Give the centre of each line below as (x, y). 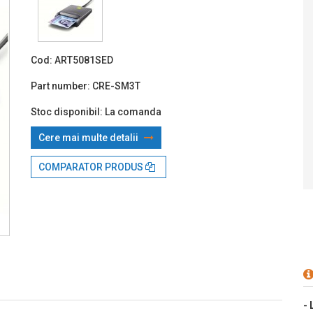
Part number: (60, 86)
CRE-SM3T (116, 86)
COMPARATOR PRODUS (92, 167)
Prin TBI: (291, 26)
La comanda (133, 111)
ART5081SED (84, 60)
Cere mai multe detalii (89, 137)
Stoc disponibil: (67, 111)
